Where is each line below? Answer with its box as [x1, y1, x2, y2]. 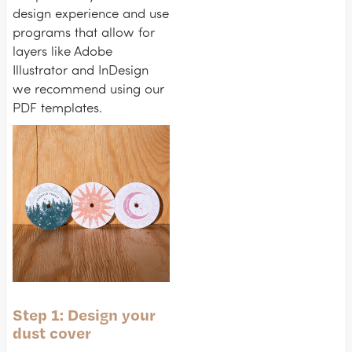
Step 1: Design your [13, 304, 156, 324]
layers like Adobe [13, 42, 112, 59]
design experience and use [13, 5, 169, 21]
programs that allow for [13, 24, 155, 40]
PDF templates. [13, 99, 102, 115]
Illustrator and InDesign [13, 61, 148, 78]
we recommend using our [13, 80, 164, 97]
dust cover [13, 322, 91, 343]
